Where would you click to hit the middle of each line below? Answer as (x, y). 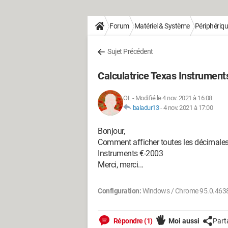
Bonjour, (111, 131)
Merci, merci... (121, 165)
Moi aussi (184, 221)
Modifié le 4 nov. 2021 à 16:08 (174, 98)
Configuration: (119, 191)
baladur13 (146, 108)
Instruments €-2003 (130, 153)
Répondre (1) (132, 221)
